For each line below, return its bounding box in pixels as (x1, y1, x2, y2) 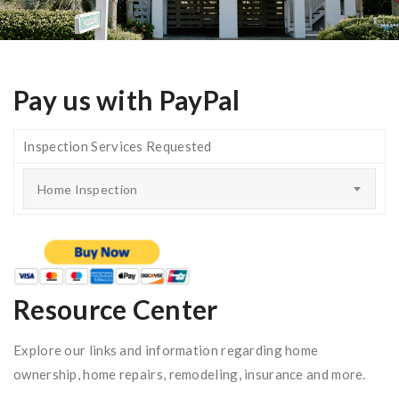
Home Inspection (37, 181, 138, 197)
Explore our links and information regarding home (13, 342, 319, 359)
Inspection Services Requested (23, 137, 212, 154)
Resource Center (13, 293, 218, 326)
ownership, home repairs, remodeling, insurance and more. (13, 366, 366, 383)
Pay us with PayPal (13, 83, 240, 116)
